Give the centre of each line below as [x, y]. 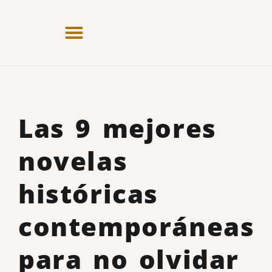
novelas [73, 161]
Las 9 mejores [117, 128]
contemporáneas [137, 226]
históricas [89, 193]
